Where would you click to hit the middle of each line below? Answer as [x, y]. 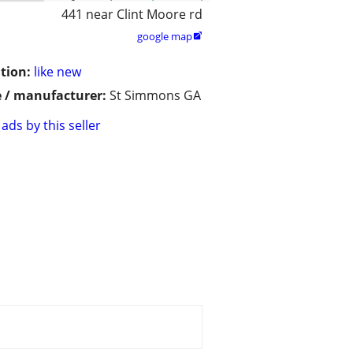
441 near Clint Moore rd [132, 15]
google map [165, 37]
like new [58, 72]
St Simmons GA [155, 96]
